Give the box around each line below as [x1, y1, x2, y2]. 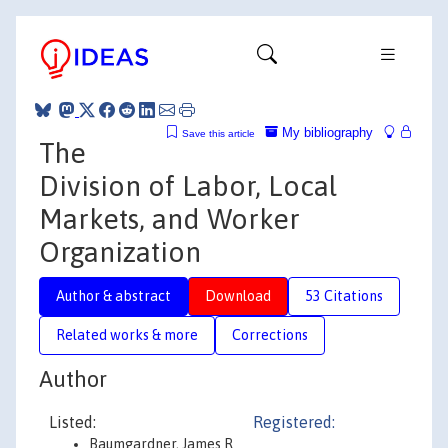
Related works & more [56, 326, 198, 343]
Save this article [182, 127, 255, 139]
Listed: [49, 413, 96, 431]
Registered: [253, 413, 335, 431]
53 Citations [305, 287, 383, 304]
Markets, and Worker [39, 202, 300, 235]
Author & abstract [56, 287, 171, 304]
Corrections [232, 326, 308, 343]
